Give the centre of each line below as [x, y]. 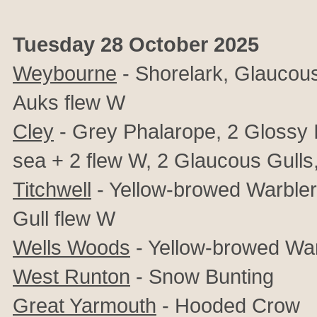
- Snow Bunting [202, 276]
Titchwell [52, 189]
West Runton [71, 276]
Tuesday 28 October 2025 [136, 44]
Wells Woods [71, 247]
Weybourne [65, 73]
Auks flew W [69, 102]
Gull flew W [64, 218]
